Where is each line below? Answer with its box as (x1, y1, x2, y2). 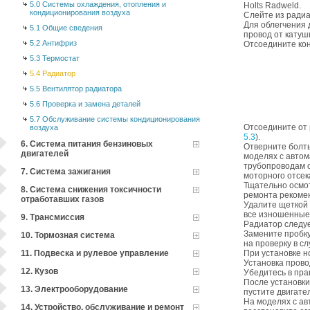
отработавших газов (21, 194, 104, 204)
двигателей (21, 149, 69, 158)
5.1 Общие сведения (30, 24, 102, 32)
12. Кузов (21, 266, 58, 276)
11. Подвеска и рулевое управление (21, 248, 169, 258)
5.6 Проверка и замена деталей (30, 100, 140, 108)
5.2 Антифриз (30, 39, 77, 47)
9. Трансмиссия (21, 212, 84, 222)
